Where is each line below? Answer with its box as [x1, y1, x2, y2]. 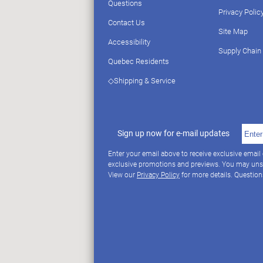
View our [108, 170, 137, 180]
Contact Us [108, 17, 145, 28]
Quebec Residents [108, 56, 169, 67]
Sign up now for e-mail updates [117, 127, 230, 139]
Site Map [218, 26, 248, 37]
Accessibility [108, 36, 150, 48]
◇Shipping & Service [108, 75, 176, 86]
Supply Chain [218, 45, 261, 56]
